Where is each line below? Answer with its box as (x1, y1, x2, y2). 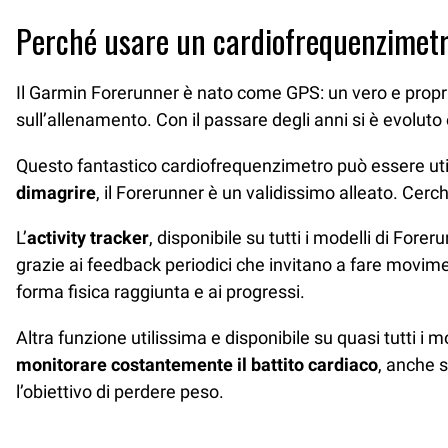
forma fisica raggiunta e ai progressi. (16, 281, 305, 303)
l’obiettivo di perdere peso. (16, 380, 224, 402)
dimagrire (16, 181, 96, 203)
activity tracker (27, 227, 149, 249)
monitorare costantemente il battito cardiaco (16, 353, 378, 375)
